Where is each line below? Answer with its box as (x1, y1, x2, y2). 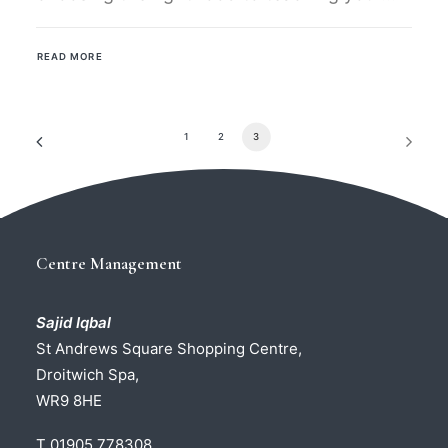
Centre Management (36, 253, 182, 274)
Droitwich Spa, (36, 365, 139, 384)
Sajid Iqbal (36, 313, 111, 332)
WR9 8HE (36, 391, 102, 410)
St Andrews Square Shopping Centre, (36, 339, 302, 358)
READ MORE (36, 50, 103, 63)
